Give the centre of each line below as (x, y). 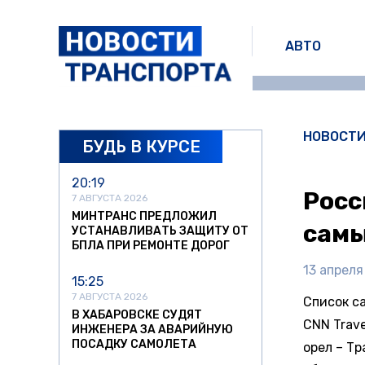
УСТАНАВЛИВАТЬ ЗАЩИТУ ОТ (160, 231)
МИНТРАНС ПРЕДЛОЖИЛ (144, 217)
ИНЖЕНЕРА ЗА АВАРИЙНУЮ (152, 330)
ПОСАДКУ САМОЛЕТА (134, 345)
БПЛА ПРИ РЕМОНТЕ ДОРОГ (151, 246)
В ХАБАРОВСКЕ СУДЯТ (137, 315)
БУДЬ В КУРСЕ (141, 146)
